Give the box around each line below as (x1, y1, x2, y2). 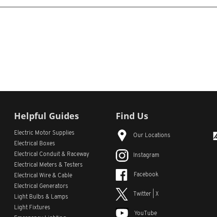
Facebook (134, 172, 158, 178)
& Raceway (60, 152, 89, 157)
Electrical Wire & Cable (14, 173, 72, 179)
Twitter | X (133, 191, 159, 198)
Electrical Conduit (14, 152, 60, 157)
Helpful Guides (14, 110, 79, 122)
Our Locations (133, 133, 170, 139)
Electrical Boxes (14, 141, 55, 147)
